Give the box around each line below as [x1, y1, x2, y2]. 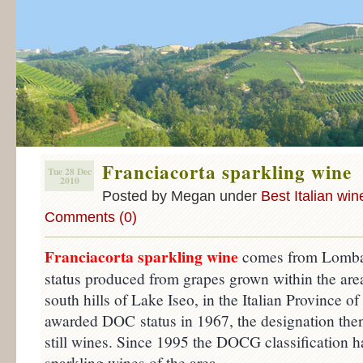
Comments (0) [45, 209, 137, 225]
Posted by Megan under [102, 188, 261, 204]
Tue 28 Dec [47, 164, 92, 178]
